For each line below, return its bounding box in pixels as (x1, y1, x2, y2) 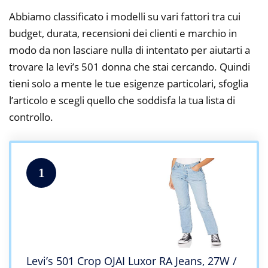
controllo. (9, 109, 53, 124)
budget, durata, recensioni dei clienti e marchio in (9, 26, 237, 40)
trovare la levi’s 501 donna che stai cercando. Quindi (9, 59, 250, 74)
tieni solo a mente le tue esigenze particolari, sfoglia (9, 76, 248, 90)
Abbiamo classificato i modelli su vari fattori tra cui (9, 9, 240, 23)
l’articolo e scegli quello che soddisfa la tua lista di (9, 93, 235, 107)
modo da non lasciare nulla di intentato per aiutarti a (9, 42, 250, 57)
